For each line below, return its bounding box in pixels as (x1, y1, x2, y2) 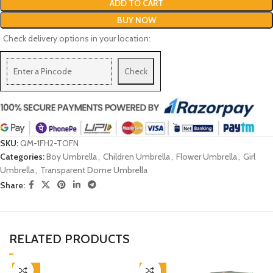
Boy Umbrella (46, 151, 97, 163)
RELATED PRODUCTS (9, 232, 130, 247)
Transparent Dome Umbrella (40, 165, 147, 176)
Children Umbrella (103, 151, 170, 163)
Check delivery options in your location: (3, 33, 151, 44)
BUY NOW (117, 15, 156, 26)
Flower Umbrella (176, 151, 237, 163)
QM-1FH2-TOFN (20, 138, 79, 149)
